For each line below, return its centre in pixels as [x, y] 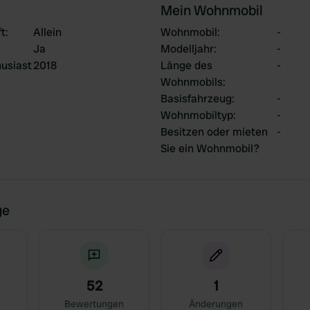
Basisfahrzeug [196, 99]
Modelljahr [187, 49]
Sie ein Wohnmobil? [210, 148]
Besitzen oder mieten [214, 132]
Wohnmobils [192, 82]
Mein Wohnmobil [212, 10]
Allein [47, 32]
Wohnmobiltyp [197, 115]
